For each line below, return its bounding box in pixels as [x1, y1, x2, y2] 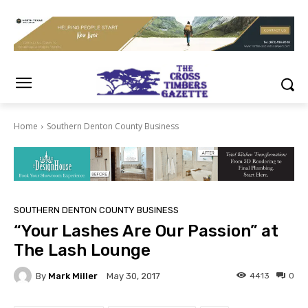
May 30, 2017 [107, 271, 160, 282]
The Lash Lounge [14, 241, 151, 261]
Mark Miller [48, 270, 98, 281]
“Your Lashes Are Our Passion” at [14, 221, 278, 241]
